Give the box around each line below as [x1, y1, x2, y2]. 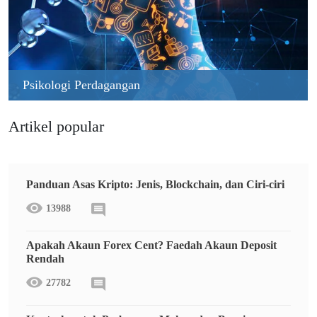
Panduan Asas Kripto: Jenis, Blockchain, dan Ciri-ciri [26, 178, 284, 190]
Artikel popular [8, 117, 104, 135]
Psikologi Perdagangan [23, 78, 140, 92]
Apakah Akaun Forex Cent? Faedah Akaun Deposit [26, 238, 277, 251]
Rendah [26, 252, 64, 265]
